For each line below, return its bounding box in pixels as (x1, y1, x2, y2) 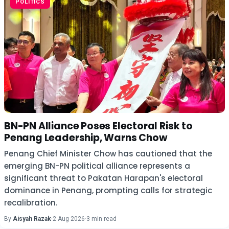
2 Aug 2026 (53, 215, 85, 222)
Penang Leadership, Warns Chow (4, 131, 167, 145)
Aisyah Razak (13, 215, 51, 222)
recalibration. (4, 197, 57, 208)
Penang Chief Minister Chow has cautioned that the (4, 148, 212, 159)
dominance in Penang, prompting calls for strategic (4, 185, 212, 196)
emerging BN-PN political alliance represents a (4, 161, 190, 171)
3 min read (86, 215, 117, 222)
